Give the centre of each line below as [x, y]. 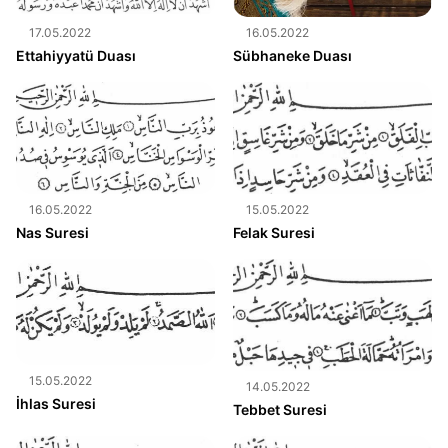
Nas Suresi [53, 232]
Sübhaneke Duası [292, 55]
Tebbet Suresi [279, 410]
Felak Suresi [273, 232]
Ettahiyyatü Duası [76, 55]
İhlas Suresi [56, 404]
